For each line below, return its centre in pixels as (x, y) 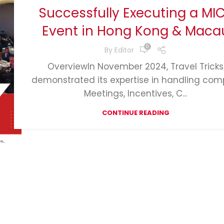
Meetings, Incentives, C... (136, 94)
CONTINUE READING (135, 113)
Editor (124, 50)
